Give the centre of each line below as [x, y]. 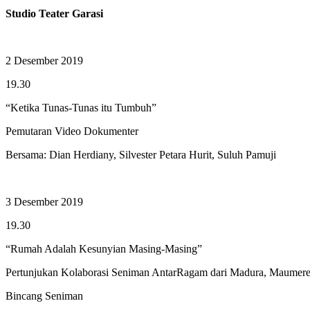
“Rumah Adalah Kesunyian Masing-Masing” [104, 248]
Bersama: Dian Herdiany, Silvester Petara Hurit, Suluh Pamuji [141, 154]
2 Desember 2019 [44, 60]
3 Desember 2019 [44, 201]
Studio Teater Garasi [54, 13]
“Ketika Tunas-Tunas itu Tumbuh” [81, 107]
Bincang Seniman [44, 295]
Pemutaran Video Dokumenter [72, 131]
